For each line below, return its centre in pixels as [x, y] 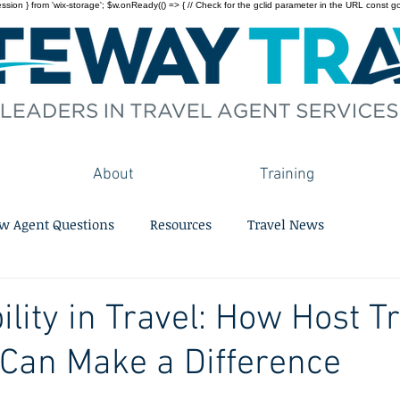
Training [287, 175]
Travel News [286, 224]
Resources [181, 224]
